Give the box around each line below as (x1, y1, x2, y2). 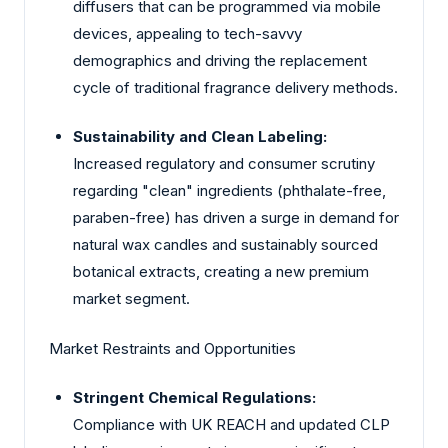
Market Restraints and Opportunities (49, 338, 296, 358)
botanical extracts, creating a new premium (73, 262, 369, 282)
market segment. (73, 289, 190, 309)
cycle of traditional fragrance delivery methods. (73, 77, 398, 97)
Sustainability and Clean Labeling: (73, 127, 327, 147)
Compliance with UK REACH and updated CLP (73, 415, 390, 435)
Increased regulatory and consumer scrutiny (73, 154, 375, 174)
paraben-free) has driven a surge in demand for (73, 208, 399, 228)
